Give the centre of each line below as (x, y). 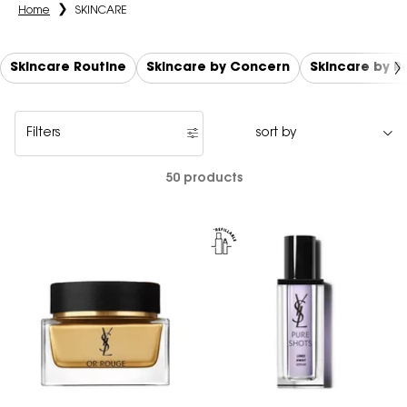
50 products (203, 179)
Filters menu (65, 140)
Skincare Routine (68, 68)
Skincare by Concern (218, 68)
